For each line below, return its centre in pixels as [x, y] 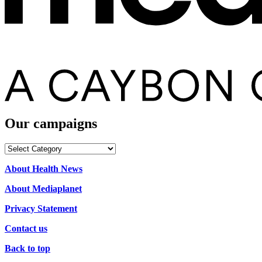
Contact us [26, 228]
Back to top [27, 248]
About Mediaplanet [43, 188]
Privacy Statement [41, 208]
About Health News [44, 168]
